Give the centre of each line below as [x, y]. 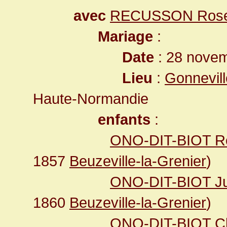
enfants [124, 119]
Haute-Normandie [91, 99]
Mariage [125, 36]
